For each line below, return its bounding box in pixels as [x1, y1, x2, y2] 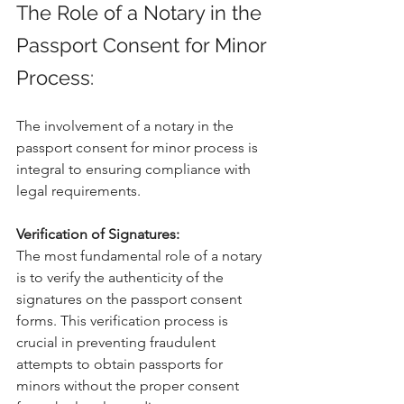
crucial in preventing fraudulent [16, 334, 219, 352]
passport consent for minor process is [16, 139, 262, 157]
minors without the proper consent [16, 377, 243, 395]
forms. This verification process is [16, 312, 232, 330]
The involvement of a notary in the [16, 117, 237, 135]
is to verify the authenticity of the [16, 269, 227, 287]
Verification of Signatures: [16, 225, 179, 243]
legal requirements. [16, 182, 141, 200]
